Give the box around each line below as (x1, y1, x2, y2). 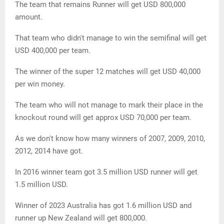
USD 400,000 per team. (15, 46, 90, 55)
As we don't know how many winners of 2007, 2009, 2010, (15, 134, 205, 143)
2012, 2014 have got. (15, 146, 83, 156)
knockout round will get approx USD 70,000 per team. (15, 113, 191, 122)
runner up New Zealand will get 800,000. (15, 213, 147, 223)
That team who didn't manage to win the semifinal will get (15, 33, 206, 43)
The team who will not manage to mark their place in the (15, 100, 203, 110)
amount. (15, 12, 42, 22)
